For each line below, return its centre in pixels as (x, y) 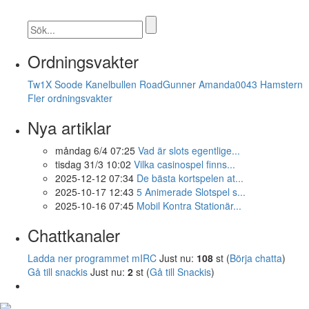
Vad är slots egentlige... (189, 151)
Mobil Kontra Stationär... (189, 206)
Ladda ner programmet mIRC (92, 258)
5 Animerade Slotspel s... (191, 192)
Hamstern (281, 84)
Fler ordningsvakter (70, 98)
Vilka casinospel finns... (185, 165)
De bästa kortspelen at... (190, 178)
